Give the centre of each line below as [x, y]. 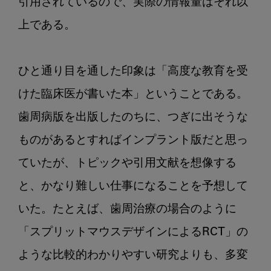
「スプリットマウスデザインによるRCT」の [133, 232]
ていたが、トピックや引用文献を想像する [127, 163]
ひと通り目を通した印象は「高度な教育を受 [133, 71]
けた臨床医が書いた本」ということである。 [133, 94]
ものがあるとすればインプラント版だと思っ [133, 140]
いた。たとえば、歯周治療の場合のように [127, 209]
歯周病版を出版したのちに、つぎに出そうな [133, 117]
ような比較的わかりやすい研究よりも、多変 [133, 255]
